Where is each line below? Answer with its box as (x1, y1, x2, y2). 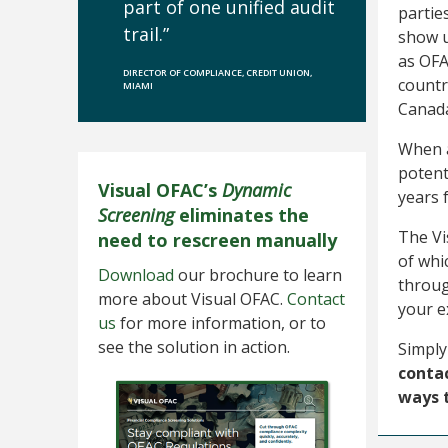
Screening (98, 203, 174, 227)
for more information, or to (116, 312, 326, 334)
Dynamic (222, 178, 291, 202)
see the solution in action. (98, 336, 290, 358)
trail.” (123, 22, 169, 46)
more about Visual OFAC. (98, 288, 287, 310)
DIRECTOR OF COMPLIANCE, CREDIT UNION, (123, 66, 312, 79)
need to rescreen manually (98, 228, 337, 252)
